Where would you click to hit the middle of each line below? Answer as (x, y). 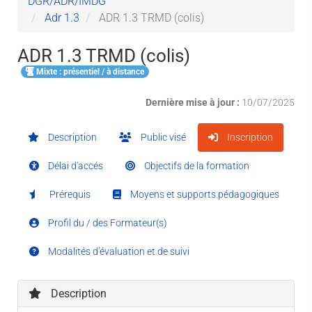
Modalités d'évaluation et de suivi (118, 251)
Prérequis (69, 194)
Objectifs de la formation (196, 165)
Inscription (249, 137)
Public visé (162, 137)
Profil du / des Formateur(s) (107, 223)
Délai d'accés (75, 165)
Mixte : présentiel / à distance (89, 71)
